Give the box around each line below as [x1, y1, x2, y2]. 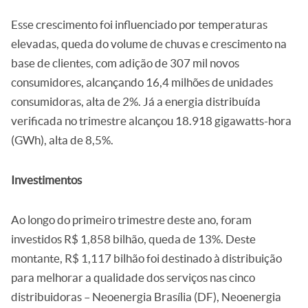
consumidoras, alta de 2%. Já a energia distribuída [11, 95, 261, 108]
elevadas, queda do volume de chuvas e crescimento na [11, 37, 287, 50]
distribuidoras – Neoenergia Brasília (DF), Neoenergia [11, 290, 281, 303]
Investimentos [11, 173, 82, 186]
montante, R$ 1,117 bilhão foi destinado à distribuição [11, 252, 282, 265]
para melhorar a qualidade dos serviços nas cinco [11, 271, 255, 284]
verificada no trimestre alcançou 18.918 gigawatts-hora [11, 114, 291, 127]
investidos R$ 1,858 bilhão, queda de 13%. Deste [11, 232, 256, 245]
